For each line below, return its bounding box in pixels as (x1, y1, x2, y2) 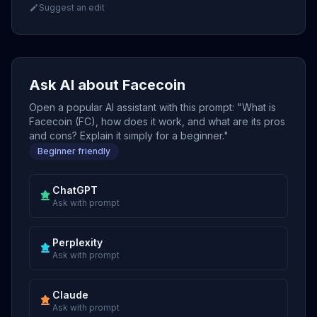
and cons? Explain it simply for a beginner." (29, 129, 229, 142)
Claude (52, 289, 88, 301)
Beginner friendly (38, 146, 110, 156)
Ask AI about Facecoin (29, 76, 185, 93)
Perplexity (52, 236, 103, 248)
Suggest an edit (39, 2, 105, 13)
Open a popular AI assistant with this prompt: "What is (29, 101, 276, 113)
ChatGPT (52, 184, 98, 196)
